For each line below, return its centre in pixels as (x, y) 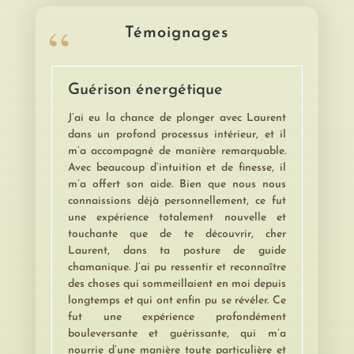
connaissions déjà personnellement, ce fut (177, 201)
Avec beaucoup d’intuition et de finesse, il (177, 168)
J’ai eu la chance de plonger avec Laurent (177, 118)
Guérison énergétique (145, 90)
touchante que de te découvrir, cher (177, 234)
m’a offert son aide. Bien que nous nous (177, 185)
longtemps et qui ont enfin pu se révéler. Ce (177, 301)
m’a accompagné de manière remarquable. (177, 151)
